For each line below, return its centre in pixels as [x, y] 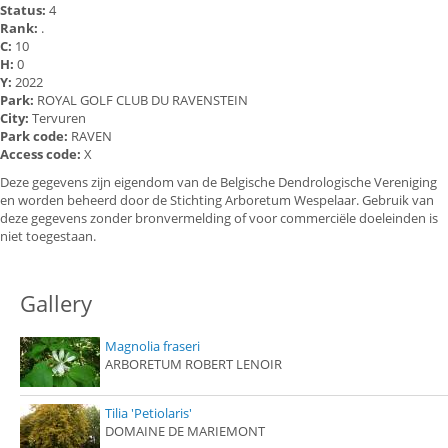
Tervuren [59, 118]
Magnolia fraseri [152, 346]
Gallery [56, 303]
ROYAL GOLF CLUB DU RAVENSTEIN [142, 100]
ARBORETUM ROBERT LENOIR [193, 364]
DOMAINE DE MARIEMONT [185, 431]
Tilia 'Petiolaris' [148, 413]
